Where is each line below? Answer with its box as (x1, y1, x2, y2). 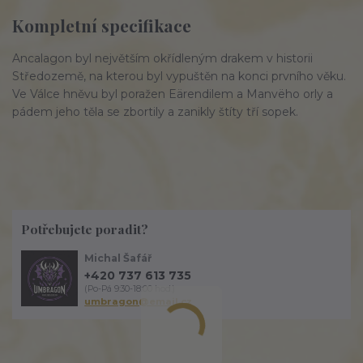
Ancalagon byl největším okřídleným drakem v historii (12, 51, 313, 66)
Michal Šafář (84, 252, 152, 265)
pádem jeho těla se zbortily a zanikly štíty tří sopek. (12, 105, 301, 120)
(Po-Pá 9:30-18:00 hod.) (84, 283, 176, 294)
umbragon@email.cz (84, 295, 193, 307)
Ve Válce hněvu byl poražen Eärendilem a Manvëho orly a (12, 87, 333, 102)
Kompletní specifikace (12, 13, 191, 36)
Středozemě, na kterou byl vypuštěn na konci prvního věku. (12, 69, 346, 84)
